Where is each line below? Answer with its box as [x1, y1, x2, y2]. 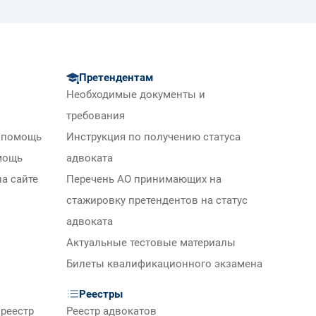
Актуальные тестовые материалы [66, 237, 236, 250]
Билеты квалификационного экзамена [66, 258, 262, 271]
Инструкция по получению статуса [66, 131, 241, 144]
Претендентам [79, 71, 153, 85]
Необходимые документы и [66, 89, 205, 102]
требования [66, 110, 125, 123]
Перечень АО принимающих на [66, 174, 221, 186]
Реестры [79, 288, 123, 301]
